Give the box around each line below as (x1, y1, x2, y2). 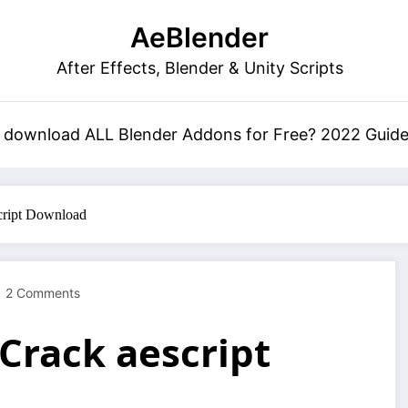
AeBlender (130, 21, 269, 54)
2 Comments (5, 285, 80, 301)
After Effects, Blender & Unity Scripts (56, 58, 343, 77)
